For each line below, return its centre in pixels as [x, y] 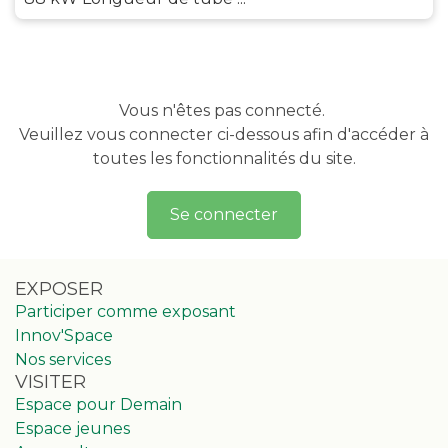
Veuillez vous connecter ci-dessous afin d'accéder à [224, 134]
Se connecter [224, 215]
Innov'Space [64, 336]
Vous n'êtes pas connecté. [224, 110]
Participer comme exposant [125, 312]
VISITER [50, 382]
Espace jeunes [72, 429]
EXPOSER [59, 289]
